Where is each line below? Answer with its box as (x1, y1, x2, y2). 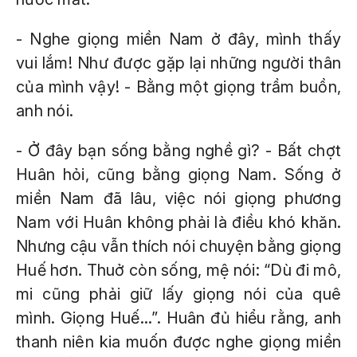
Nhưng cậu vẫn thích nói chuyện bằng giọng (16, 237, 341, 256)
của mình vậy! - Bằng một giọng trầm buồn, (16, 77, 341, 96)
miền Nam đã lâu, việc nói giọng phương (16, 189, 341, 208)
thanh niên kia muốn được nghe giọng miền (16, 332, 341, 351)
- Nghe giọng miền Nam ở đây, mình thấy (16, 29, 341, 49)
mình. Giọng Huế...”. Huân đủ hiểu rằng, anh (16, 308, 341, 328)
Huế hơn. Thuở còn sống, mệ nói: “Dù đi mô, (16, 261, 341, 280)
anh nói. (16, 101, 73, 120)
